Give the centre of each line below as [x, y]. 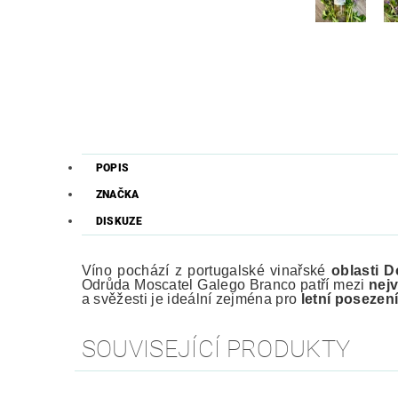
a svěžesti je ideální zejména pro [191, 299]
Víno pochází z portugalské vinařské [206, 271]
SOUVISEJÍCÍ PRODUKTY [216, 350]
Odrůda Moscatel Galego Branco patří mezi [225, 285]
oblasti [358, 271]
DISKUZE [119, 222]
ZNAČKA [117, 195]
